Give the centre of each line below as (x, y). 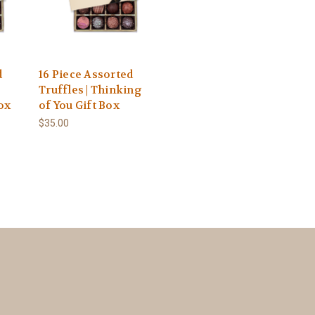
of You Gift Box (79, 106)
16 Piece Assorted (86, 75)
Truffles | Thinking (90, 90)
